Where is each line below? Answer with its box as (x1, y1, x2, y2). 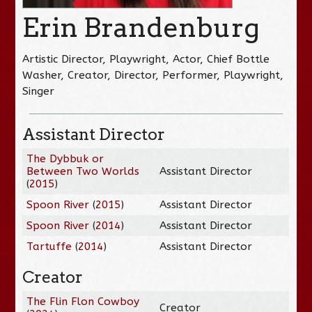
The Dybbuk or (26, 152, 104, 165)
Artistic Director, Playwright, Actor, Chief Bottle (22, 52, 270, 65)
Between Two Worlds (26, 164, 140, 178)
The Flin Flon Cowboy (26, 295, 140, 308)
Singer (22, 84, 55, 97)
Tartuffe (26, 240, 72, 253)
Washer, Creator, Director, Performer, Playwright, (22, 68, 284, 81)
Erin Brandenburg (22, 10, 260, 44)
